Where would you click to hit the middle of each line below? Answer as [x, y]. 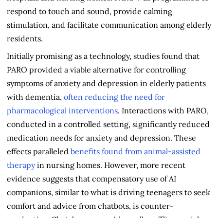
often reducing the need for [114, 97]
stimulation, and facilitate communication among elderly [109, 25]
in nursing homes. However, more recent [110, 165]
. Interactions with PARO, [163, 110]
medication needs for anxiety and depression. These [101, 137]
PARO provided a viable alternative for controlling [96, 69]
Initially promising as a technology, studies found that [103, 56]
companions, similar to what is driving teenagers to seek [109, 192]
